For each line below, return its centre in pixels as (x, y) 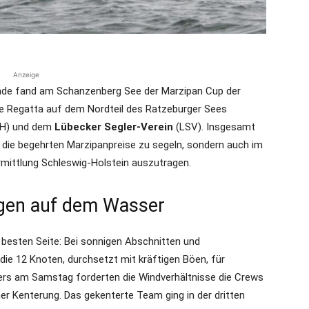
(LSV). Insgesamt (214, 127)
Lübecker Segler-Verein (114, 127)
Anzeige (26, 74)
